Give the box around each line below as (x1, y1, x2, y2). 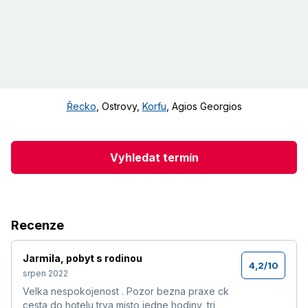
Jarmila (23, 252, 60, 265)
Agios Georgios (171, 100, 242, 113)
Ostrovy (101, 100, 137, 113)
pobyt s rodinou (66, 252, 142, 265)
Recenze (11, 218, 64, 233)
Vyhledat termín (109, 150, 199, 164)
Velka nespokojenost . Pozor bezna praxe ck (23, 285, 229, 298)
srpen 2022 (23, 268, 68, 279)
